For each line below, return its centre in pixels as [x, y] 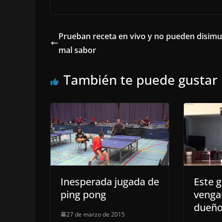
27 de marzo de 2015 [96, 214]
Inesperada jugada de [110, 181]
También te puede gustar [140, 80]
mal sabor [77, 50]
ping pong [83, 194]
